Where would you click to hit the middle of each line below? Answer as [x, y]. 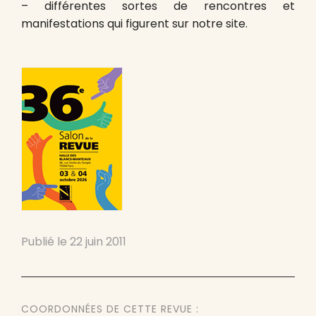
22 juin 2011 [98, 242]
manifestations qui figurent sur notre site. [134, 24]
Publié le [45, 242]
